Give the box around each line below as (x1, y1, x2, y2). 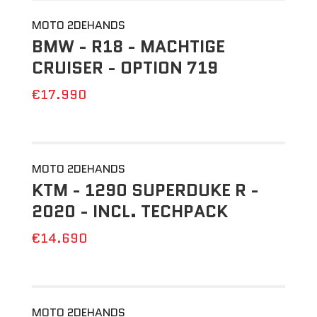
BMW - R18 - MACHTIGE (31, 34, 225, 59)
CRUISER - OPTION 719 (31, 55, 218, 80)
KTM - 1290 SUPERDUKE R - (31, 178, 259, 202)
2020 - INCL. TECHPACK (31, 199, 228, 224)
